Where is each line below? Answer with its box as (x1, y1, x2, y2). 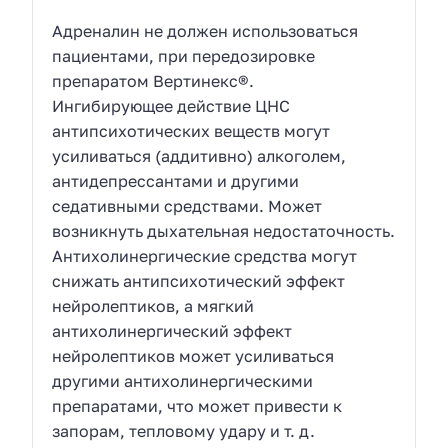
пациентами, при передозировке (52, 45, 316, 66)
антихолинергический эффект (52, 320, 293, 341)
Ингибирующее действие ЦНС (52, 95, 291, 116)
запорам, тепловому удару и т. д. (52, 420, 316, 441)
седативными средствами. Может (52, 195, 323, 216)
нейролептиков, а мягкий (52, 295, 255, 316)
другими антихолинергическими (52, 370, 314, 391)
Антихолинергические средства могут (52, 245, 358, 266)
